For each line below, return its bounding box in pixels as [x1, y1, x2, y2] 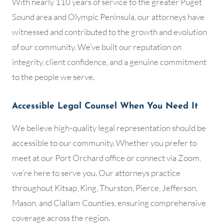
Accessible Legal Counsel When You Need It [12, 102, 198, 111]
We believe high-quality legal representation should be [12, 122, 206, 133]
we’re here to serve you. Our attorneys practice [12, 167, 180, 178]
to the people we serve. [12, 71, 94, 82]
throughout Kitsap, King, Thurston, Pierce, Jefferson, [12, 182, 197, 193]
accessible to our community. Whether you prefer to [12, 137, 197, 148]
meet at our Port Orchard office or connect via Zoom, [12, 152, 201, 163]
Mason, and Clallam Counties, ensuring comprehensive [12, 197, 206, 208]
